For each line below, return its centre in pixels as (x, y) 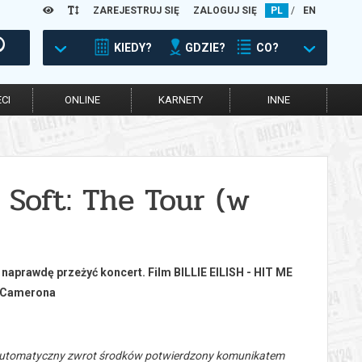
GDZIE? (205, 48)
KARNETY (181, 100)
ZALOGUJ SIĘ (225, 11)
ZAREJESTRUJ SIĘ (136, 11)
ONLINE (82, 100)
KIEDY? (133, 48)
